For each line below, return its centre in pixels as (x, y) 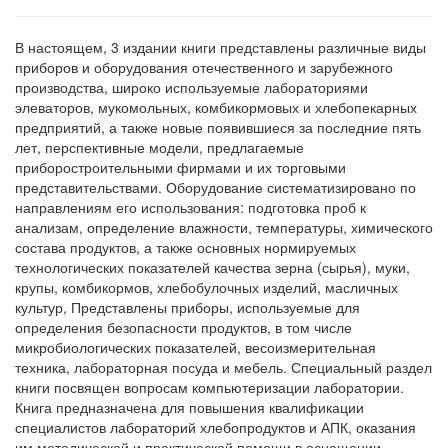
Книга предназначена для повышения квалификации (189, 407)
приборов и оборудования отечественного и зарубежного (204, 67)
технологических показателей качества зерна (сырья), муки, (212, 267)
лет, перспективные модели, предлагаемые (159, 147)
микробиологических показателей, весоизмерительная (195, 347)
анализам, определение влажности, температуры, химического (224, 227)
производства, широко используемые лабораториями (191, 87)
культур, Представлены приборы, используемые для (187, 307)
